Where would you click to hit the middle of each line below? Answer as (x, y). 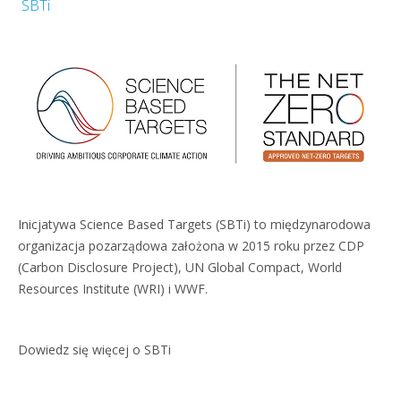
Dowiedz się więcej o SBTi (94, 350)
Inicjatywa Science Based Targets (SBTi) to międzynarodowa (194, 224)
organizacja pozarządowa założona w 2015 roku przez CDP (191, 246)
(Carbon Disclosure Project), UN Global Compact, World (180, 267)
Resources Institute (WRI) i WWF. (113, 289)
